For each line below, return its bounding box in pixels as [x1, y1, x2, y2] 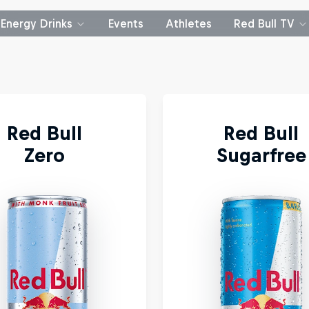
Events [108, 17, 143, 30]
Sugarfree [216, 144, 306, 166]
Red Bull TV [234, 17, 295, 30]
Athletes [166, 17, 212, 30]
